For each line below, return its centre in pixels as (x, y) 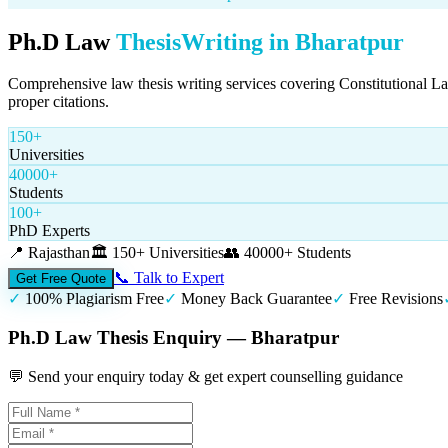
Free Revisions (396, 299)
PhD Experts (49, 231)
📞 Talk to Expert (169, 278)
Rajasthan (59, 253)
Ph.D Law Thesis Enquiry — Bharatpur (173, 338)
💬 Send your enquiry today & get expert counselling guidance (205, 376)
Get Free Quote (61, 279)
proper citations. (58, 102)
